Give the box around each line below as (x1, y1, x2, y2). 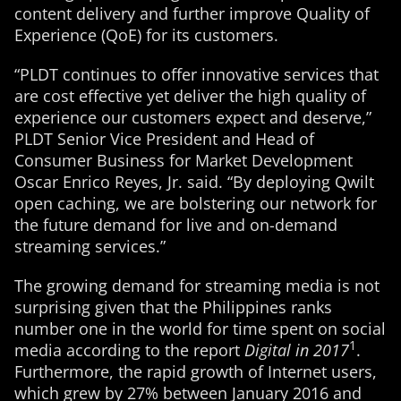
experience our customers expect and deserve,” (14, 107, 371, 128)
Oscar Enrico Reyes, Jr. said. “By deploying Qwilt (14, 171, 374, 192)
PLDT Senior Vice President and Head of (14, 128, 314, 149)
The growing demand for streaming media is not (14, 275, 380, 296)
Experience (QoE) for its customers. (14, 24, 278, 46)
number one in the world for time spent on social (14, 318, 386, 339)
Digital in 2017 (244, 339, 349, 361)
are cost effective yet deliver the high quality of (14, 85, 366, 107)
